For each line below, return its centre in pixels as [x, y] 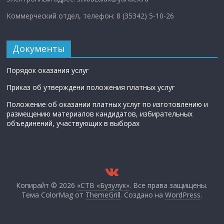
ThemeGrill [103, 194]
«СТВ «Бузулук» [103, 185]
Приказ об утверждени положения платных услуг [91, 87]
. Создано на [143, 194]
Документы [39, 48]
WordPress [183, 194]
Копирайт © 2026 [47, 185]
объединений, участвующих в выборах [73, 123]
